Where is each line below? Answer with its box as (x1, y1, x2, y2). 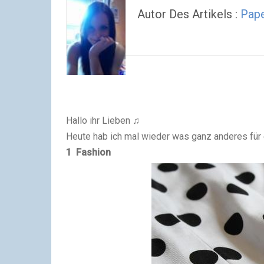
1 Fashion (66, 147, 111, 159)
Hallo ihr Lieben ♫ (66, 115, 140, 127)
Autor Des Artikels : (137, 7, 240, 21)
